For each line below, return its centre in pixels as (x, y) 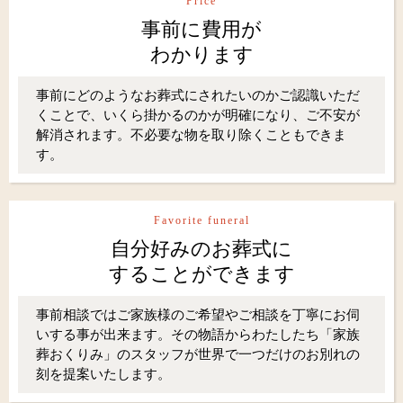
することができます (201, 273)
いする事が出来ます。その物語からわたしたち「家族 (198, 334)
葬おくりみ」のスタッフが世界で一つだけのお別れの (198, 354)
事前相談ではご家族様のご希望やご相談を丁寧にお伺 (198, 314)
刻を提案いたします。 (103, 373)
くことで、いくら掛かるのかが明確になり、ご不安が (198, 114)
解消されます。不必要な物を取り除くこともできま (191, 134)
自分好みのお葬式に (201, 248)
